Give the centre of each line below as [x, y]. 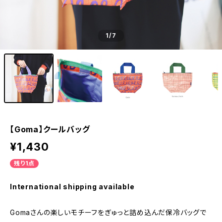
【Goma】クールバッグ [50, 129]
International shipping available [72, 187]
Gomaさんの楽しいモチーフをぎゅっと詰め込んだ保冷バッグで [108, 212]
